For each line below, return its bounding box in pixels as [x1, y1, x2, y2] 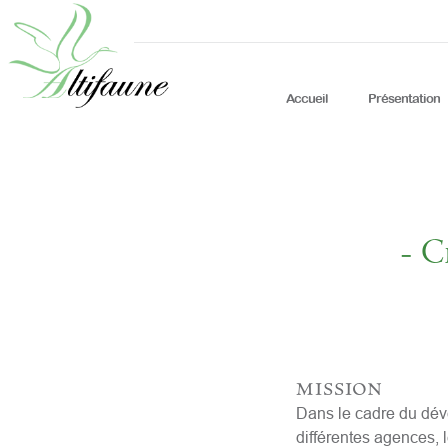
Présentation [367, 90, 440, 106]
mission [295, 368, 382, 403]
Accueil [285, 90, 328, 106]
